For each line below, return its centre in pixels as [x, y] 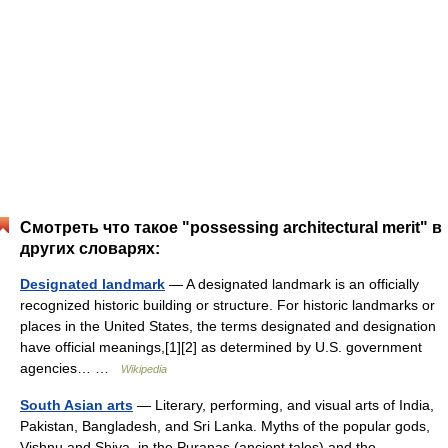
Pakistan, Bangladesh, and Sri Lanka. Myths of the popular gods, [225, 426]
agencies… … [70, 368]
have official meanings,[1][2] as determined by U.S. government [221, 347]
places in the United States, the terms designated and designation [228, 326]
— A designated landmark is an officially [292, 284]
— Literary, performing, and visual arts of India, [283, 405]
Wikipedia [144, 369]
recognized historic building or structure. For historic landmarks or [227, 305]
